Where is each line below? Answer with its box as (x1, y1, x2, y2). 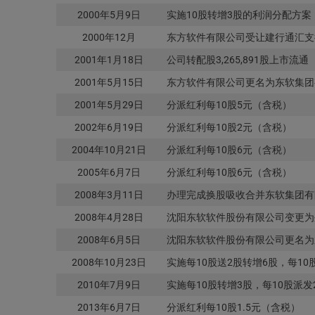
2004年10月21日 (72, 143, 146, 155)
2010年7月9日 (77, 278, 141, 290)
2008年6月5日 (77, 233, 141, 245)
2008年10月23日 (72, 256, 146, 268)
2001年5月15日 (75, 76, 143, 88)
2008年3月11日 (75, 188, 143, 200)
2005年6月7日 (77, 166, 141, 178)
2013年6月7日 (77, 301, 141, 313)
